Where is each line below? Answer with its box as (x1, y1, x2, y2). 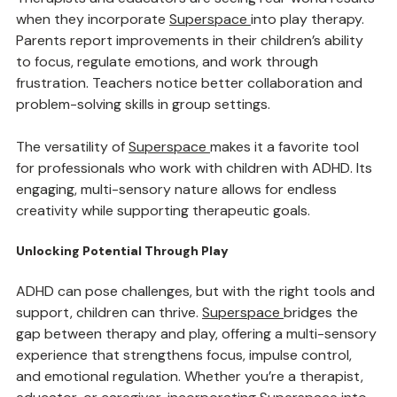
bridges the (284, 344, 362, 362)
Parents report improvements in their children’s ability (16, 72, 367, 90)
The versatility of (16, 178, 128, 197)
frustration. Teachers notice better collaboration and (16, 114, 366, 133)
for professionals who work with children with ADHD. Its (16, 199, 376, 218)
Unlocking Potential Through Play (16, 284, 229, 300)
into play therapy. (251, 51, 368, 69)
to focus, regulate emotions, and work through (16, 93, 322, 112)
